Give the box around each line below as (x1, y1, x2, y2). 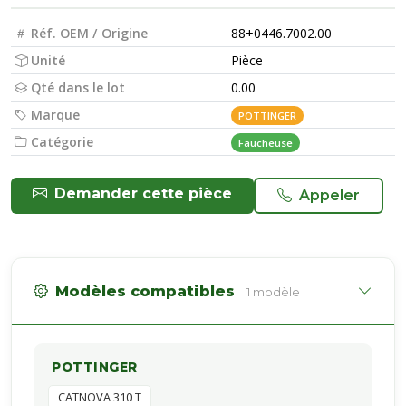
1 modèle (253, 285, 300, 299)
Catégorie (31, 133, 93, 150)
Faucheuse (238, 136, 293, 150)
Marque (31, 106, 80, 123)
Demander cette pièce (54, 185, 232, 202)
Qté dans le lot (31, 79, 125, 96)
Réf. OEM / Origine (31, 24, 148, 42)
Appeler (299, 187, 360, 204)
